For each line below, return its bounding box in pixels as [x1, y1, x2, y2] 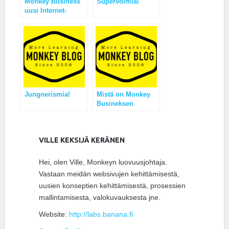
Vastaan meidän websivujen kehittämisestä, [39, 170, 179, 178]
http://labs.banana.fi [69, 210, 133, 219]
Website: [39, 210, 69, 219]
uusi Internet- [25, 7, 66, 15]
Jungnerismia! [25, 90, 70, 99]
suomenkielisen [25, 25, 75, 33]
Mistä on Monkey [97, 90, 150, 99]
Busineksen [97, 100, 133, 108]
